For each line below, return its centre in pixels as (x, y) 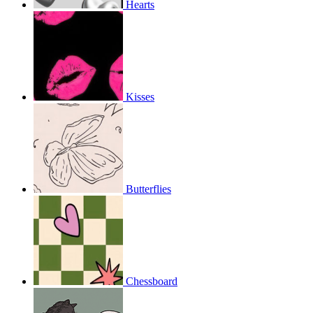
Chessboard (152, 282)
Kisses (140, 97)
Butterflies (148, 189)
